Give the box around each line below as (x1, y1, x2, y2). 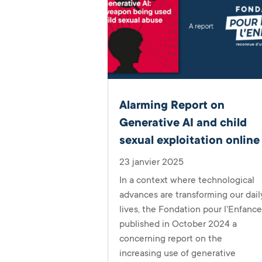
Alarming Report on (119, 98, 225, 112)
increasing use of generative (119, 247, 236, 258)
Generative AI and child (119, 116, 247, 129)
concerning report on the (119, 233, 223, 244)
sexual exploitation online (119, 133, 260, 147)
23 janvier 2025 (119, 156, 184, 167)
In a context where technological (119, 174, 255, 185)
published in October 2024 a (119, 218, 237, 229)
